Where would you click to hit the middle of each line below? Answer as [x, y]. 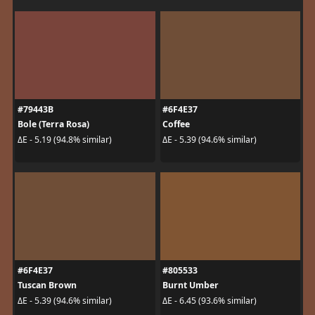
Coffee [176, 124]
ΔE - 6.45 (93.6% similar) [210, 300]
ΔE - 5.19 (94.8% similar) [64, 139]
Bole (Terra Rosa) [53, 124]
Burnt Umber [191, 285]
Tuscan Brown [47, 285]
